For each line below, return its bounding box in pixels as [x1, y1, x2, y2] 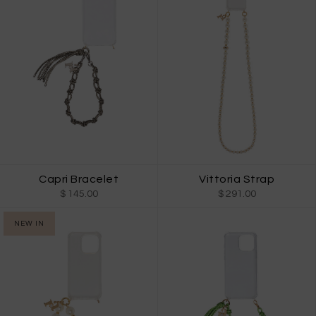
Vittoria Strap [199, 173, 274, 185]
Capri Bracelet [39, 173, 119, 185]
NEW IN [14, 219, 44, 227]
